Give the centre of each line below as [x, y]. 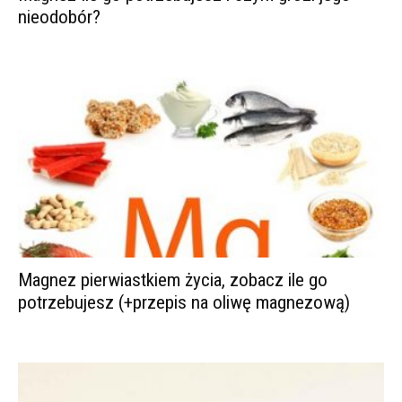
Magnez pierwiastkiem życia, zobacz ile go [173, 280]
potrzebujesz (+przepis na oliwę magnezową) [184, 303]
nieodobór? [59, 17]
